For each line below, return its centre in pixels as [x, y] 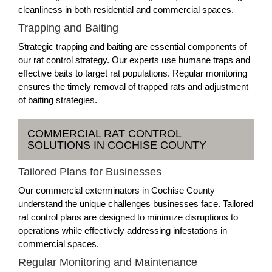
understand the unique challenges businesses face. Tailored [136, 203]
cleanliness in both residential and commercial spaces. [126, 9]
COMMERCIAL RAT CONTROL [104, 133]
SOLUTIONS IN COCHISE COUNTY [117, 145]
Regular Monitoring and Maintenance [108, 262]
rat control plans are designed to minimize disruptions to [128, 217]
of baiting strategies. [58, 100]
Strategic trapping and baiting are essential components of [132, 46]
